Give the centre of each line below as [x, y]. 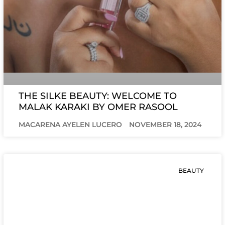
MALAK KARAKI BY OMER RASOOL [98, 107]
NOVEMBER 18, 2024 [166, 125]
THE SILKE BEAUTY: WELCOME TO [98, 96]
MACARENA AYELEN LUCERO [72, 125]
